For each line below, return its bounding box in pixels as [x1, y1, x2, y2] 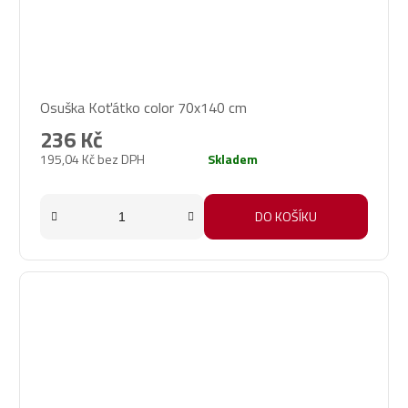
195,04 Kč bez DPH [40, 148, 145, 168]
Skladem [208, 148, 258, 168]
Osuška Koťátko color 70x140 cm [40, 96, 247, 118]
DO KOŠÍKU [255, 206, 317, 226]
